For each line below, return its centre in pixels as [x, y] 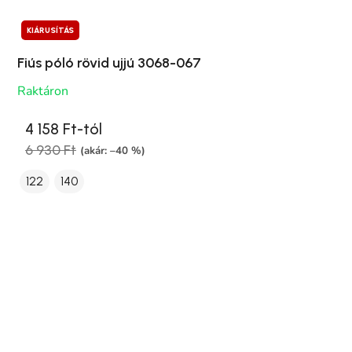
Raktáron [43, 92]
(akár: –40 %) [113, 150]
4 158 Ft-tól [64, 129]
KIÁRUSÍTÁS [50, 31]
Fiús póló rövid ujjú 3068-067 [109, 63]
